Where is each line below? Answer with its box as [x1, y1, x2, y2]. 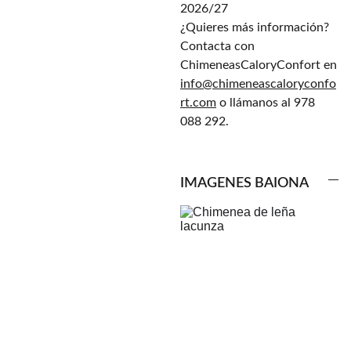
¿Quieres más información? [180, 21, 329, 34]
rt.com [180, 96, 216, 109]
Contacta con [180, 40, 255, 52]
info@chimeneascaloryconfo [180, 78, 336, 90]
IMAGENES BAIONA [180, 176, 309, 190]
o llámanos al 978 [216, 96, 315, 109]
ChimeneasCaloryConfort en [180, 59, 337, 71]
